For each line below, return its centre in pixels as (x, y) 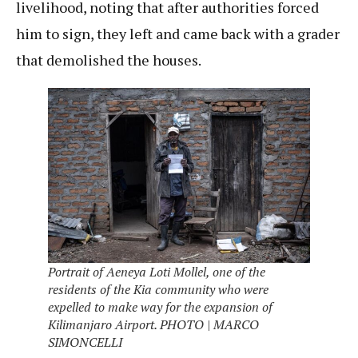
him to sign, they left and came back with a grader (178, 34)
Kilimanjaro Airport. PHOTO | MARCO (153, 324)
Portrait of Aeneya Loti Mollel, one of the (157, 271)
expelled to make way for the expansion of (160, 306)
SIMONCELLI (87, 342)
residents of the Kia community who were (158, 289)
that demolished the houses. (109, 60)
